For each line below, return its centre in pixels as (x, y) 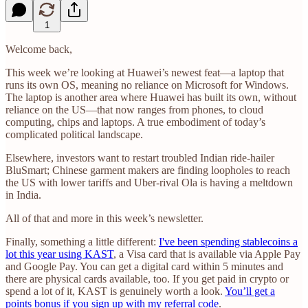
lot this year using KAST (59, 254)
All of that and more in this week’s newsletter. (104, 218)
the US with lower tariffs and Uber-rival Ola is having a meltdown (149, 182)
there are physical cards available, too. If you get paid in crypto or (147, 278)
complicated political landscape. (74, 134)
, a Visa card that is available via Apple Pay (207, 254)
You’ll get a (250, 291)
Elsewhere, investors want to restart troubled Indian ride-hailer (140, 157)
